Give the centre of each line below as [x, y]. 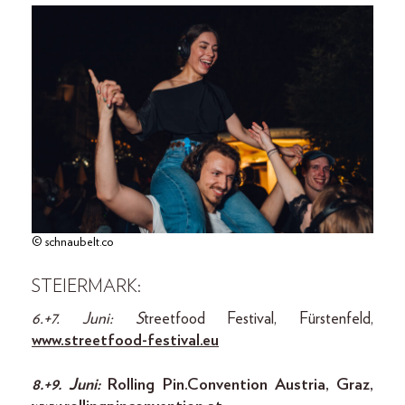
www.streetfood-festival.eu [125, 340]
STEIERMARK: [86, 286]
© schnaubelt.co [73, 242]
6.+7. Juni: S [88, 319]
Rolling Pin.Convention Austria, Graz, [241, 385]
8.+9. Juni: [70, 385]
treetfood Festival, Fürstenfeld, [258, 319]
